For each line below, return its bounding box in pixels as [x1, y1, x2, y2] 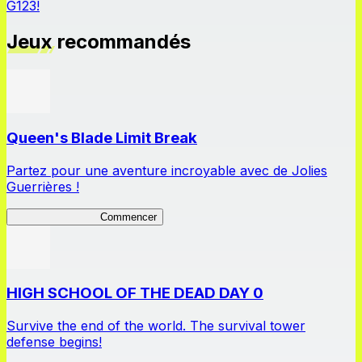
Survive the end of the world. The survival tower [6, 318, 305, 335]
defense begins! [6, 334, 102, 351]
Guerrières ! [6, 178, 79, 195]
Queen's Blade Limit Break [6, 128, 197, 147]
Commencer [100, 210, 157, 223]
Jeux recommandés [6, 30, 191, 54]
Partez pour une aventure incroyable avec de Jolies [6, 162, 327, 179]
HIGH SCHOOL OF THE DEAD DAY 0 [6, 284, 263, 303]
